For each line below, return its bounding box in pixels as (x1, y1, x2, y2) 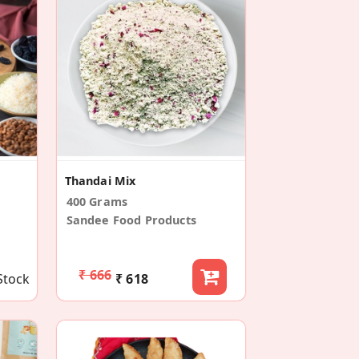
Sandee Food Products (66, 212, 196, 228)
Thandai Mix (64, 172, 136, 188)
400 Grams (66, 193, 128, 209)
